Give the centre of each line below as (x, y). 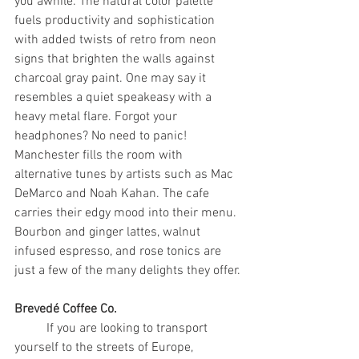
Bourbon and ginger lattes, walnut (109, 233)
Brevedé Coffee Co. (66, 310)
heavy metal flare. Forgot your (97, 117)
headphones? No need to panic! (102, 137)
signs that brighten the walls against (116, 60)
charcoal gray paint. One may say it (112, 79)
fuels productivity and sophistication (116, 21)
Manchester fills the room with (100, 156)
